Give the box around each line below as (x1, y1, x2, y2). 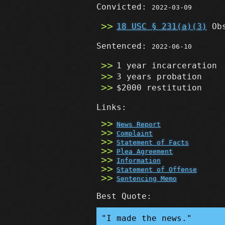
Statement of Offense (117, 166, 197, 174)
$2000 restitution (117, 83, 202, 92)
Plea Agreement (117, 148, 173, 156)
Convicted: (96, 2, 152, 12)
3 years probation (117, 72, 202, 81)
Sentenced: (96, 41, 152, 51)
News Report (117, 121, 161, 129)
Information (117, 157, 161, 165)
